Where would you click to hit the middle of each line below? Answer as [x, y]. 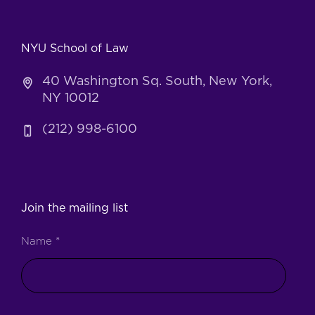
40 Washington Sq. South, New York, [157, 82]
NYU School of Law [75, 49]
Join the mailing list [74, 208]
